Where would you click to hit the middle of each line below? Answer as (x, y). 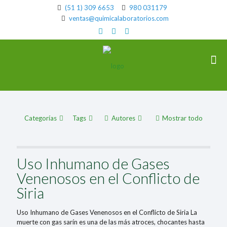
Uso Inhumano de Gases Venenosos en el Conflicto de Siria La (107, 212)
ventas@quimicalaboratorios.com (119, 18)
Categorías (41, 118)
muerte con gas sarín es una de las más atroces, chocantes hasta (111, 222)
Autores (123, 118)
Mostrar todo (182, 118)
